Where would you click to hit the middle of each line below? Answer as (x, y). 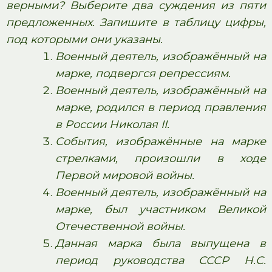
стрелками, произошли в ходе (161, 158)
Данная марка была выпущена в (161, 243)
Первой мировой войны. (125, 175)
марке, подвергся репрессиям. (143, 73)
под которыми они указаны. (84, 39)
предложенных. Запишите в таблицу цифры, (136, 22)
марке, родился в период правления (161, 107)
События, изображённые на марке (161, 141)
